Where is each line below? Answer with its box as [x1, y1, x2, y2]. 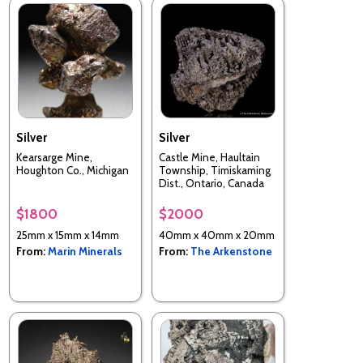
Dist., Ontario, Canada [159, 177, 264, 190]
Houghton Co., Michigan [16, 164, 129, 177]
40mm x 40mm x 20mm [159, 228, 275, 241]
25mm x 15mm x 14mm [16, 228, 119, 241]
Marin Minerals [48, 244, 122, 258]
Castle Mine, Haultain [159, 151, 260, 164]
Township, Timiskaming [159, 164, 271, 177]
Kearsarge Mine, [16, 151, 92, 164]
